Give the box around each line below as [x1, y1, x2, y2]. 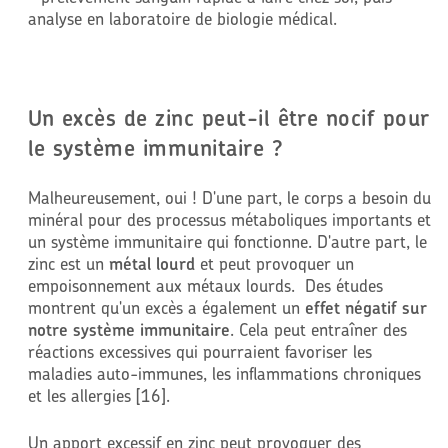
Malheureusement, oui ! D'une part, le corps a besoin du [27, 186, 431, 208]
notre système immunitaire [27, 318, 230, 340]
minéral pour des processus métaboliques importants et [27, 208, 431, 230]
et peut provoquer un [194, 252, 354, 274]
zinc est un [27, 252, 109, 274]
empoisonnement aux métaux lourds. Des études [27, 274, 383, 296]
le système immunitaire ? [27, 133, 284, 162]
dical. [299, 7, 337, 29]
